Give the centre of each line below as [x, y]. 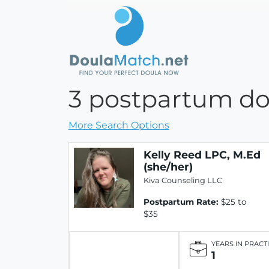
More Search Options [119, 125]
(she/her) [168, 166]
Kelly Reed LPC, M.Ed [202, 154]
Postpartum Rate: [181, 201]
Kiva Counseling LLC [183, 180]
